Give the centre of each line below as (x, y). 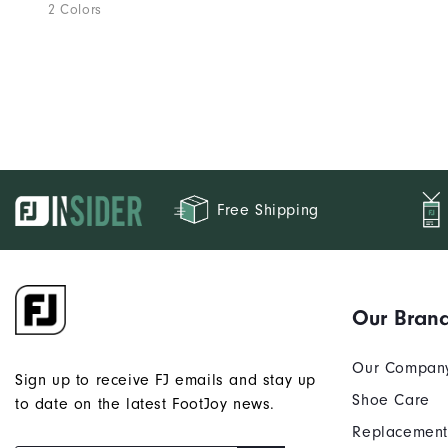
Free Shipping (268, 210)
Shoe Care (391, 400)
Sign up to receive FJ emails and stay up (166, 380)
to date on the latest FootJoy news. (145, 404)
